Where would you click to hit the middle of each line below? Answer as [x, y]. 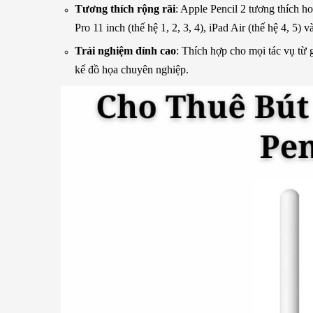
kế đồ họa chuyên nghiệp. [132, 70]
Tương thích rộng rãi [125, 9]
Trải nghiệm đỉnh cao [125, 51]
